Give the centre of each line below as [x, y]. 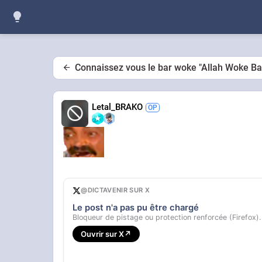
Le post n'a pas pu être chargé [136, 208]
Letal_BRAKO [118, 107]
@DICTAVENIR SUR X [116, 190]
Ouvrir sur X [103, 234]
